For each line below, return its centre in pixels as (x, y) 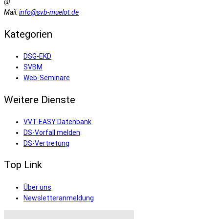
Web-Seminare (47, 78)
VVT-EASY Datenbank (57, 122)
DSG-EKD (37, 56)
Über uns (37, 187)
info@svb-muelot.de (49, 12)
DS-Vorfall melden (52, 132)
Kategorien (28, 34)
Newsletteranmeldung (59, 198)
